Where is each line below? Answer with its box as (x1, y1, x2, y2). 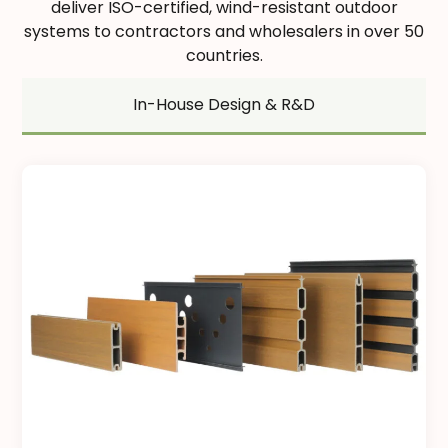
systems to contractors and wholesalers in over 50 (24, 20, 424, 43)
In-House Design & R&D (133, 93, 315, 116)
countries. (185, 44, 263, 67)
